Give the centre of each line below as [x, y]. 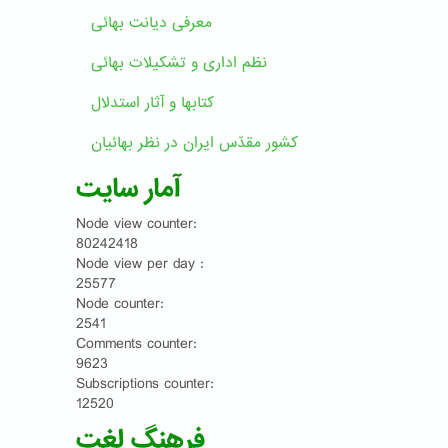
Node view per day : [140, 264]
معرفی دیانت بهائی [151, 22]
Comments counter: [136, 344]
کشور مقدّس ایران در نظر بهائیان [194, 142]
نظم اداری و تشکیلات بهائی [179, 62]
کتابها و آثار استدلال [152, 102]
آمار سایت [128, 188]
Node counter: [120, 304]
